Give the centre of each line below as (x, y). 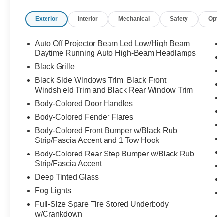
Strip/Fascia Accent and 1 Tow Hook (97, 140)
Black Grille (55, 67)
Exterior (47, 19)
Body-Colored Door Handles (84, 104)
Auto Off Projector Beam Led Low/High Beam (113, 44)
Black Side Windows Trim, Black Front (101, 80)
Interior (88, 19)
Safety (179, 19)
